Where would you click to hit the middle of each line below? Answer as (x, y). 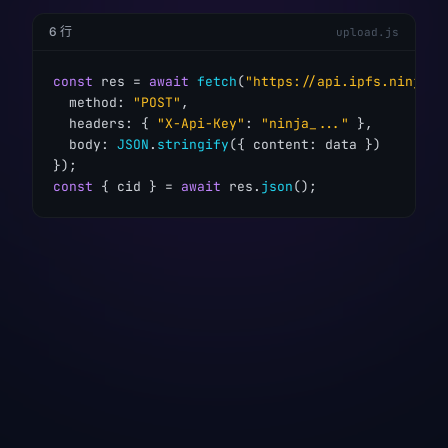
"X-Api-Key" (201, 123)
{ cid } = (137, 186)
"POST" (157, 102)
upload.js (367, 32)
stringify (193, 144)
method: (93, 102)
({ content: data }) (305, 144)
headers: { (105, 123)
